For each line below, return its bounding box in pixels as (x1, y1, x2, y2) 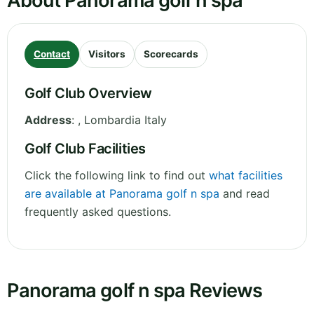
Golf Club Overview (25, 85, 152, 102)
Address (25, 113, 71, 128)
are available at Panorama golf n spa (25, 186, 219, 201)
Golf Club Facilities (25, 140, 146, 158)
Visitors (88, 48, 125, 60)
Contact (34, 48, 70, 60)
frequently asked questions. (25, 205, 171, 219)
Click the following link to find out (25, 168, 209, 183)
